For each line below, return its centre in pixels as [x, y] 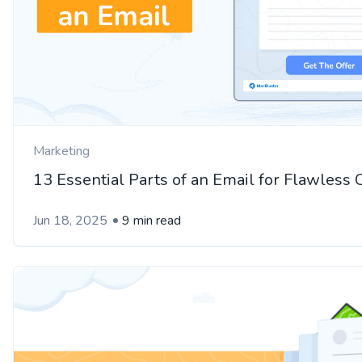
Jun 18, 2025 [70, 221]
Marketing [61, 152]
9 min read [152, 221]
